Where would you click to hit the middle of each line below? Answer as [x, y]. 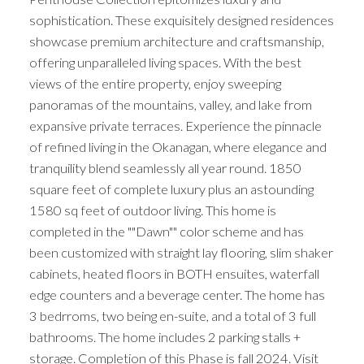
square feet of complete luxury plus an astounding [171, 189]
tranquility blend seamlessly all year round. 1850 [165, 168]
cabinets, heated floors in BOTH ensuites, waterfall [174, 274]
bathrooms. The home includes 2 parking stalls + [165, 337]
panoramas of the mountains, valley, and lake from [170, 105]
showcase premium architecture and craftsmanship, [176, 41]
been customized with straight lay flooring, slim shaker [181, 253]
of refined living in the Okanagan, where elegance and [178, 147]
